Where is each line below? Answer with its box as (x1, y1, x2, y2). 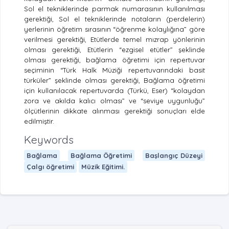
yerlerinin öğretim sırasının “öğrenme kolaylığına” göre (24, 25, 205, 34)
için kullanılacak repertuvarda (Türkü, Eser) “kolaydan (24, 86, 205, 95)
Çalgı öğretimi (26, 162, 74, 171)
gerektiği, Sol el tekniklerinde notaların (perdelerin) (24, 15, 205, 24)
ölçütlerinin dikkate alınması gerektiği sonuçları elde (24, 107, 205, 116)
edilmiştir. (24, 117, 54, 126)
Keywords (24, 133, 74, 147)
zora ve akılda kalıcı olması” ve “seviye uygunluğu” (24, 97, 205, 105)
